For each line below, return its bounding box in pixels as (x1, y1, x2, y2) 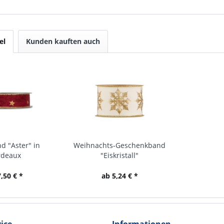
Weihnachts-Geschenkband (73, 140, 166, 150)
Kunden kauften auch (26, 36, 100, 46)
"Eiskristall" (100, 150, 139, 160)
